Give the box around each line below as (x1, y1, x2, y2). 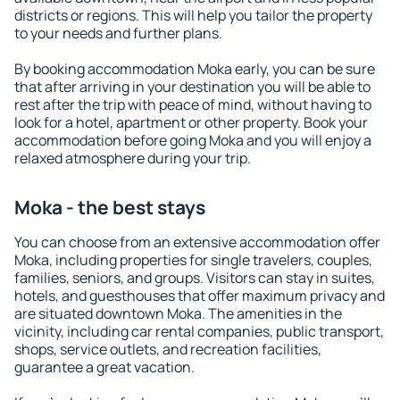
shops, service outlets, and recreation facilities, (14, 339, 321, 359)
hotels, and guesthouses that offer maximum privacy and (14, 286, 385, 305)
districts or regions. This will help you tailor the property (14, 5, 372, 25)
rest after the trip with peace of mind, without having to (14, 95, 371, 114)
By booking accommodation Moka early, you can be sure (14, 59, 375, 79)
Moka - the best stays (14, 195, 205, 220)
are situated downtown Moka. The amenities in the (14, 304, 342, 323)
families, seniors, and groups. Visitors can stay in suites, (14, 268, 375, 287)
